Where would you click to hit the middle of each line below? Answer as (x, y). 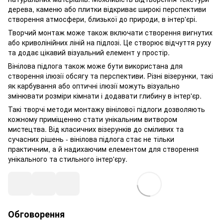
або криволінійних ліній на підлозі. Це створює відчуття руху (110, 42)
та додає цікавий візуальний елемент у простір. (89, 52)
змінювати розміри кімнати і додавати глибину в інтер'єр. (105, 96)
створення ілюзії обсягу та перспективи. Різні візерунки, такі (111, 76)
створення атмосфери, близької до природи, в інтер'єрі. (103, 19)
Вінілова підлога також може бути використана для (95, 66)
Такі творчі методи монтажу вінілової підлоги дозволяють (107, 109)
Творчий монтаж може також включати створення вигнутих (110, 32)
